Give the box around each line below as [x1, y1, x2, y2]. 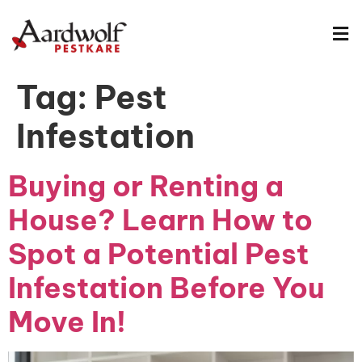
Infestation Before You [8, 270, 325, 305]
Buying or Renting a [8, 168, 284, 204]
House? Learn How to [8, 202, 313, 238]
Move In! [8, 304, 126, 339]
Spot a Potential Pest [8, 236, 309, 271]
